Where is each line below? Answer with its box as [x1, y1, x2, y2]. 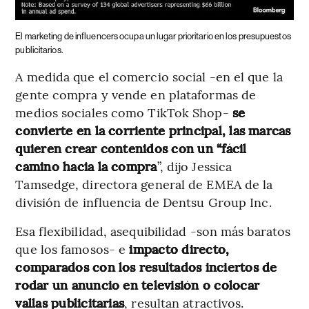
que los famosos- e [15, 239, 126, 257]
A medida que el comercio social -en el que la [15, 67, 283, 85]
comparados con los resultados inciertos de [15, 257, 277, 275]
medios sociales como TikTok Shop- [15, 103, 232, 121]
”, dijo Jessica [157, 157, 232, 175]
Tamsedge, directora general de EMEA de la [15, 175, 273, 192]
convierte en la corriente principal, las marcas [15, 121, 291, 139]
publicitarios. [15, 44, 63, 55]
